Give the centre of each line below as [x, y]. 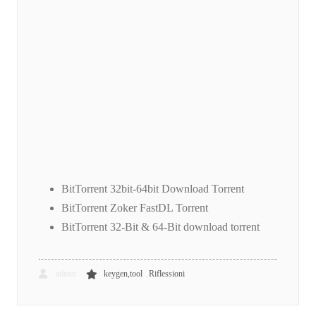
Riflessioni [167, 274]
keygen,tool [123, 274]
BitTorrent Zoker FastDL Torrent [135, 208]
